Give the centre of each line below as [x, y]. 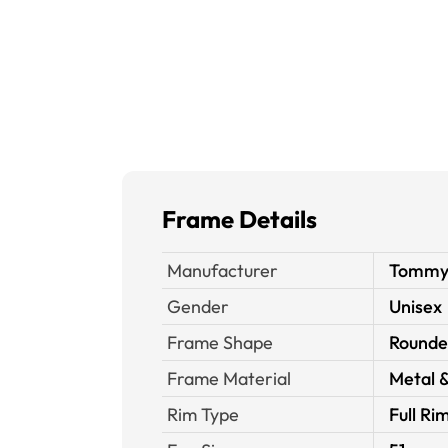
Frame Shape [220, 342]
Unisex [415, 306]
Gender [198, 306]
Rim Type [203, 414]
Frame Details [239, 219]
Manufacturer [222, 270]
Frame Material [229, 378]
